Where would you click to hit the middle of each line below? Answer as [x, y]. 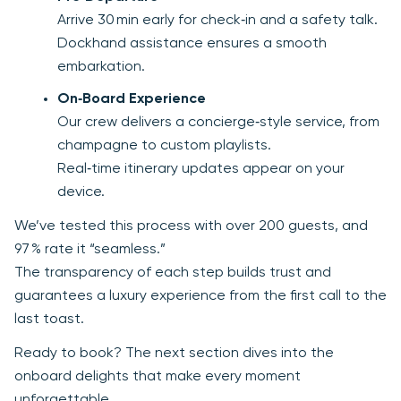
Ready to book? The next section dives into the [174, 354]
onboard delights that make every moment [158, 377]
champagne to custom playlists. [164, 146]
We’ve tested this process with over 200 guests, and [191, 227]
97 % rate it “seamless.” [90, 250]
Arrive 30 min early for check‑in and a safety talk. [218, 21]
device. [81, 193]
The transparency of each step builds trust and [173, 273]
